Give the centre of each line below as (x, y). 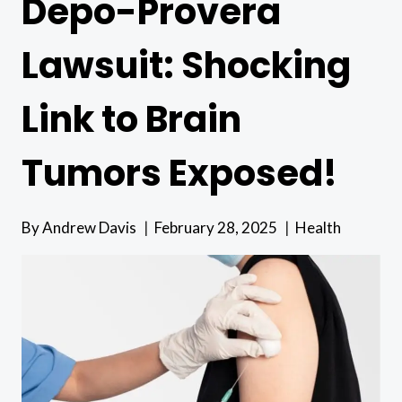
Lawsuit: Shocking (186, 65)
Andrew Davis (90, 227)
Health (319, 227)
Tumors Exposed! (179, 173)
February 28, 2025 (216, 227)
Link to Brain (131, 119)
